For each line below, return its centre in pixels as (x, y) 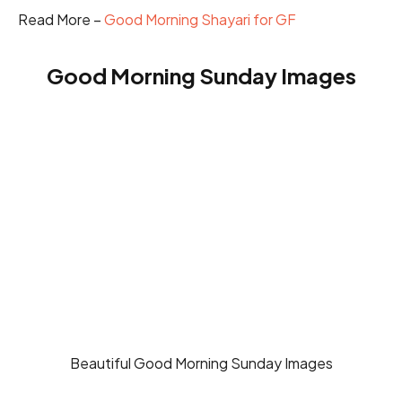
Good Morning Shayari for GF (200, 19)
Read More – (61, 19)
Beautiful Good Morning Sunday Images (201, 363)
